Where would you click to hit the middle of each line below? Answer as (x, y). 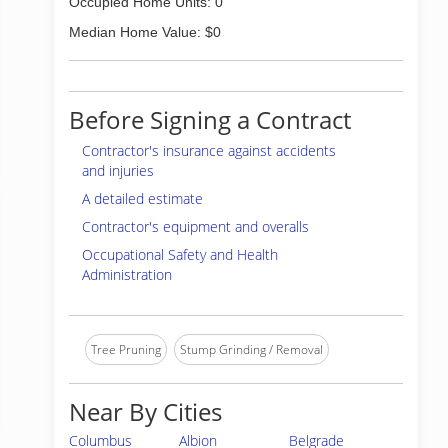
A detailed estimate (142, 198)
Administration (127, 274)
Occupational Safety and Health (180, 254)
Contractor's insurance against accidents (209, 150)
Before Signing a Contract (210, 119)
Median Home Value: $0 (145, 32)
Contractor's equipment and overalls (195, 226)
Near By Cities (145, 411)
